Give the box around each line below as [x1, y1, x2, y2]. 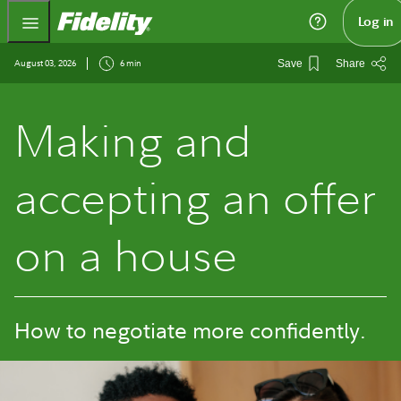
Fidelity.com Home [151, 8, 273, 28]
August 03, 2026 [14, 56, 77, 70]
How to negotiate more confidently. [14, 314, 367, 345]
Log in [357, 13, 393, 30]
